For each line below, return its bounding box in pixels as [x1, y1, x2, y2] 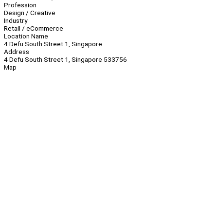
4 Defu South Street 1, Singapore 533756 [4, 55, 127, 64]
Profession [4, 1, 36, 9]
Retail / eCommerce [4, 24, 63, 33]
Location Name [4, 32, 48, 40]
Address [4, 48, 29, 56]
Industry [4, 17, 27, 25]
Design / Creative [4, 9, 55, 17]
